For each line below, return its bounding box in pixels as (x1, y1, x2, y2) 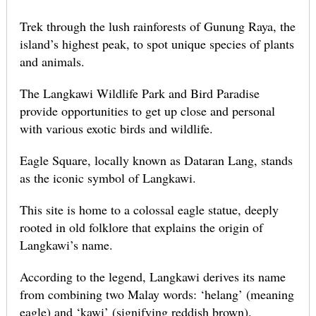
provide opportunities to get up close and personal (19, 102, 275, 120)
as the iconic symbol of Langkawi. (19, 169, 196, 187)
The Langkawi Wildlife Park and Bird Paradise (19, 85, 260, 102)
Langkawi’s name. (19, 236, 113, 254)
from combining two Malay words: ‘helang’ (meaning (19, 286, 294, 303)
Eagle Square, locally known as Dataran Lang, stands (19, 152, 293, 169)
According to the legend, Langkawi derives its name (19, 268, 286, 286)
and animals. (19, 53, 85, 71)
